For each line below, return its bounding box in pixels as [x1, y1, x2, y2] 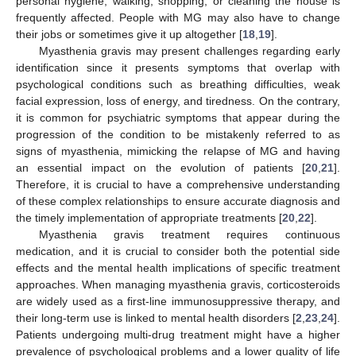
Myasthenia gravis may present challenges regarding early [38, 44, 340, 57]
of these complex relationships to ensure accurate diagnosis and [16, 194, 340, 207]
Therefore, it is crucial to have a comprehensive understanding [16, 177, 340, 191]
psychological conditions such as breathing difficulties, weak [16, 77, 340, 91]
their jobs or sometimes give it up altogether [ [16, 27, 242, 41]
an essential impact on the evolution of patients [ [16, 161, 305, 174]
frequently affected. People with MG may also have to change [16, 10, 340, 24]
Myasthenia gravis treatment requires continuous [38, 227, 340, 241]
